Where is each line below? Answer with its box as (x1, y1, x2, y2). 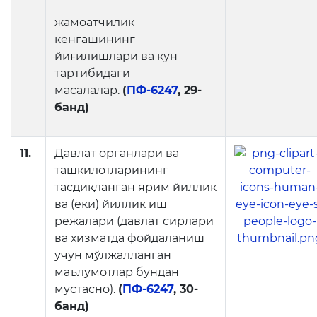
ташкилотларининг (54, 163, 168, 177)
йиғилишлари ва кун (54, 50, 178, 63)
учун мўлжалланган (54, 248, 171, 262)
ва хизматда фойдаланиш (54, 231, 204, 245)
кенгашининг (54, 33, 135, 46)
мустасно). (54, 282, 118, 296)
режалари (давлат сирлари (54, 214, 214, 228)
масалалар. (54, 83, 122, 97)
